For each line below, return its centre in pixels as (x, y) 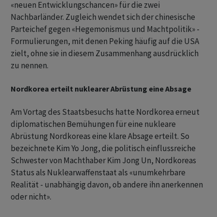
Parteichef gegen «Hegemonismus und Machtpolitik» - (105, 29)
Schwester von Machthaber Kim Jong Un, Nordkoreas (103, 160)
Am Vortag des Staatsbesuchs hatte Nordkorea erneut (105, 112)
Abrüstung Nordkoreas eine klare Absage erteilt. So (100, 136)
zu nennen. (30, 65)
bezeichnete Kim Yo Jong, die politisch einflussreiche (103, 148)
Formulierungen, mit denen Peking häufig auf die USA (105, 41)
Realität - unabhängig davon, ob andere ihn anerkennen (107, 185)
